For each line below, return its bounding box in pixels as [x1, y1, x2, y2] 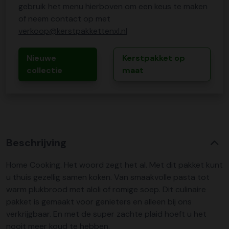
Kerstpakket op [122, 53, 185, 63]
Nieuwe [27, 53, 56, 63]
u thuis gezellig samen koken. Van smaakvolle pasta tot [6, 172, 210, 182]
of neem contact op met [18, 13, 110, 24]
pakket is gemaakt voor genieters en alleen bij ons [6, 196, 192, 207]
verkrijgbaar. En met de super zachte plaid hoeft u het [6, 209, 207, 219]
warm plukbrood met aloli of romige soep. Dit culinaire [6, 184, 206, 195]
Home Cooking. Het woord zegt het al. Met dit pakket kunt [6, 159, 223, 170]
